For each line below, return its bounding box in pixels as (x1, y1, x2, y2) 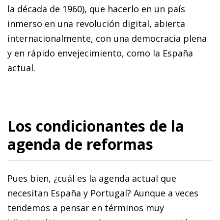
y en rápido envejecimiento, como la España (7, 47, 193, 59)
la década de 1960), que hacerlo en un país (7, 2, 185, 15)
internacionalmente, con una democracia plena (7, 32, 207, 44)
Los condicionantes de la (7, 115, 184, 136)
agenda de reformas (7, 134, 153, 154)
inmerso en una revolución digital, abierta (7, 17, 185, 29)
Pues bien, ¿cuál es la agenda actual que (7, 172, 176, 184)
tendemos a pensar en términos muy (7, 201, 164, 214)
